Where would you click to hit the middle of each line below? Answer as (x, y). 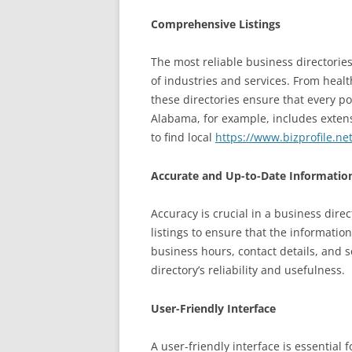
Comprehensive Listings (216, 24)
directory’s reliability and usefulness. (248, 270)
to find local (183, 137)
